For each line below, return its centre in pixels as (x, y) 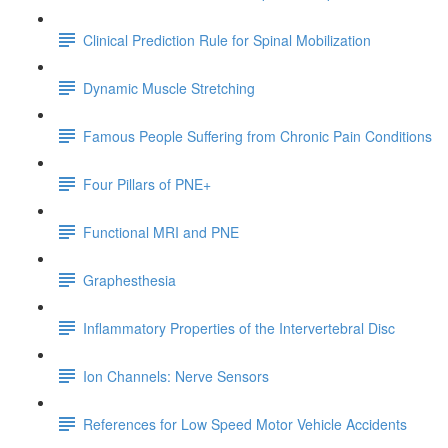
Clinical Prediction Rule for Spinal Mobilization (227, 39)
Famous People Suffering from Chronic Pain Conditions (257, 135)
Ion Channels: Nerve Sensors (176, 375)
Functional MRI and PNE (161, 231)
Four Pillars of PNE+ (147, 183)
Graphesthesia (129, 279)
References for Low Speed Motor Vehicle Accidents (245, 423)
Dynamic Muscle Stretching (169, 87)
